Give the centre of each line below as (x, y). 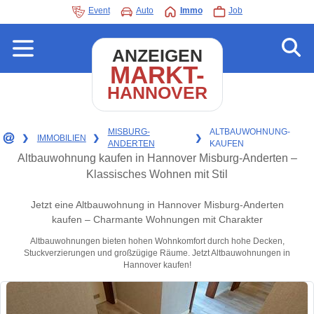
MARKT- (157, 75)
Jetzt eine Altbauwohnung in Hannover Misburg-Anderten (157, 205)
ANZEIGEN (157, 56)
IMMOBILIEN (61, 138)
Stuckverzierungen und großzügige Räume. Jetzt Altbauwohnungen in (157, 253)
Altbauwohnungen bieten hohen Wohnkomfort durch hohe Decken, (157, 241)
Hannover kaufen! (157, 265)
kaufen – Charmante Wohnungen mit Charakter (157, 220)
